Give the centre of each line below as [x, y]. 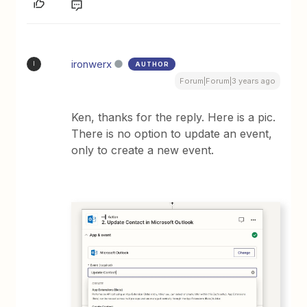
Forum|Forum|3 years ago [227, 81]
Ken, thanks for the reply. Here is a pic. [174, 117]
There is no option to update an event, [172, 133]
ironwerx [92, 64]
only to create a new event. [143, 150]
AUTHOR [152, 64]
